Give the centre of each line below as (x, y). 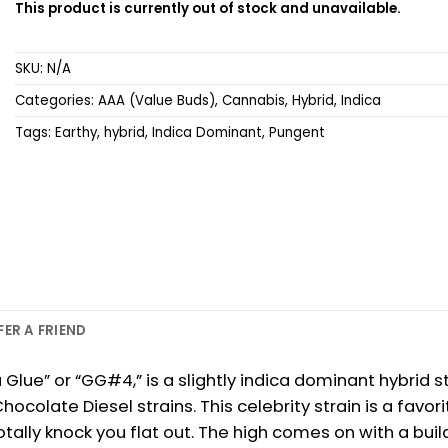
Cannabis (253, 100)
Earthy (76, 132)
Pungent (297, 132)
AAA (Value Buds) (156, 100)
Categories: (56, 100)
